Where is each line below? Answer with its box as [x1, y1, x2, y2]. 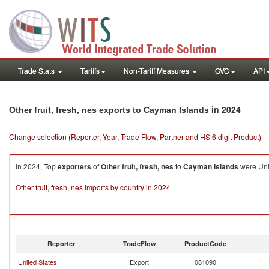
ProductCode [184, 239, 226, 248]
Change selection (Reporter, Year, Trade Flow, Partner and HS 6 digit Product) [9, 131, 261, 142]
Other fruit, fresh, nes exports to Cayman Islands [9, 105, 209, 115]
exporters [58, 161, 91, 172]
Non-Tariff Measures [124, 65, 191, 76]
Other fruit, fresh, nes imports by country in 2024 [16, 182, 171, 192]
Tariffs [80, 65, 100, 76]
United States [18, 257, 57, 267]
